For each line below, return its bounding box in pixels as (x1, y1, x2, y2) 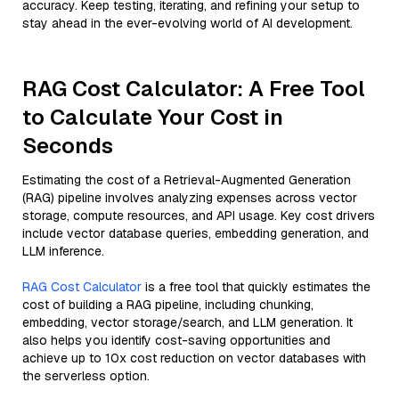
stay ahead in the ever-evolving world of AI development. (22, 15, 353, 31)
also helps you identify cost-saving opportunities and (22, 332, 330, 348)
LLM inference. (22, 243, 104, 259)
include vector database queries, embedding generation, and (22, 225, 369, 241)
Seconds (22, 132, 113, 159)
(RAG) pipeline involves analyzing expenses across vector (22, 190, 357, 206)
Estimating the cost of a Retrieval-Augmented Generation (22, 172, 351, 188)
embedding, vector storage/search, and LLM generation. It (22, 314, 353, 330)
